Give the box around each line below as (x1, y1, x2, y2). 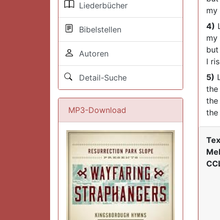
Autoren (74, 48, 109, 58)
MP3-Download (68, 105, 126, 115)
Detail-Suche (74, 72, 127, 82)
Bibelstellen (74, 24, 121, 34)
